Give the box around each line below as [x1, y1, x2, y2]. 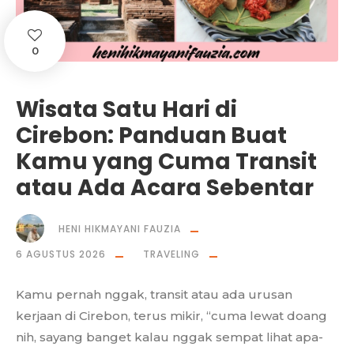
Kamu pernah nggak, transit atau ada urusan [16, 287, 292, 303]
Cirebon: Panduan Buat [16, 120, 287, 152]
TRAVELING [143, 247, 200, 262]
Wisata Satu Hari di [16, 94, 237, 126]
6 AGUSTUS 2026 [16, 247, 106, 262]
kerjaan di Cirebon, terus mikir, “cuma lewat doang [16, 308, 327, 324]
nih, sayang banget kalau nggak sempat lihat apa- [16, 330, 323, 345]
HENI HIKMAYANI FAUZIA [58, 221, 181, 235]
